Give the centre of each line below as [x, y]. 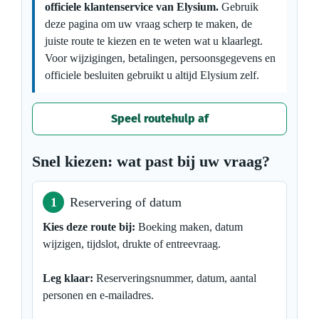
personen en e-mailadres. [98, 295]
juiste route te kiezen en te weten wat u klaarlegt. [154, 41]
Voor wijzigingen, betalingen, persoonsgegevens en [160, 58]
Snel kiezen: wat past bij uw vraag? [151, 161]
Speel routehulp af [159, 118]
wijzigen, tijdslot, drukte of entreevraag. [132, 244]
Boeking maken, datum [189, 226]
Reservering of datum [126, 202]
